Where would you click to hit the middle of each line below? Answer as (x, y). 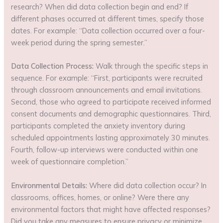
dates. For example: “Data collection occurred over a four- (108, 30)
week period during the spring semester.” (79, 42)
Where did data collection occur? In (147, 185)
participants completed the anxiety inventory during (98, 126)
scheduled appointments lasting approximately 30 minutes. (111, 138)
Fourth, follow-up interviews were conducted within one (105, 150)
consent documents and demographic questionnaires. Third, (111, 114)
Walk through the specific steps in (151, 66)
